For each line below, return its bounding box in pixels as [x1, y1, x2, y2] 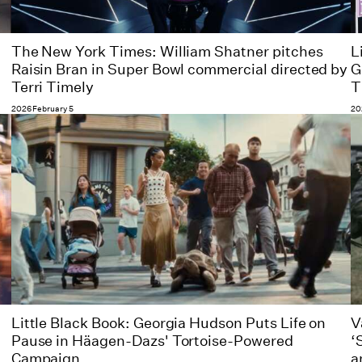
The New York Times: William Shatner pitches [11, 42, 323, 61]
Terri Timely [11, 78, 95, 96]
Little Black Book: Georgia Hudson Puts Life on [11, 314, 326, 332]
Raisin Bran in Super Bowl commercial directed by [11, 60, 348, 78]
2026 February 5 [11, 103, 74, 115]
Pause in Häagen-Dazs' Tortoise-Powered [11, 332, 293, 350]
